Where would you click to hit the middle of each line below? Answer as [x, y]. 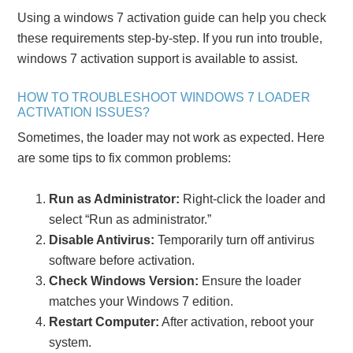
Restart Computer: [104, 321]
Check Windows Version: [124, 281]
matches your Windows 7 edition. [141, 301]
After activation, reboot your [237, 321]
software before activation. [122, 260]
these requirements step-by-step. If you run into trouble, [170, 38]
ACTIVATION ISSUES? [84, 112]
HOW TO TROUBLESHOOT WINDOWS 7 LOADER [164, 97]
